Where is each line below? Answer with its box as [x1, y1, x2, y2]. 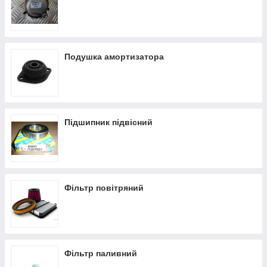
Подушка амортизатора [64, 52, 164, 61]
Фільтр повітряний [64, 183, 144, 193]
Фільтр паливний [64, 249, 137, 258]
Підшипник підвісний [64, 117, 153, 127]
